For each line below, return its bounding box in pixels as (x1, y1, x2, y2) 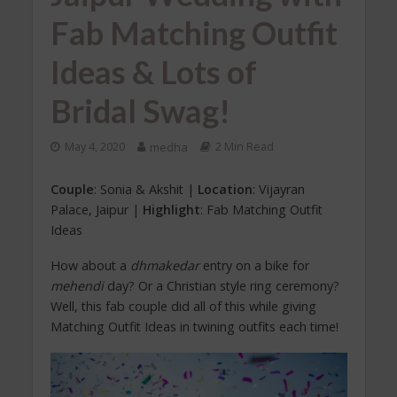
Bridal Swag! (50, 91, 230, 130)
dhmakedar (129, 257, 203, 275)
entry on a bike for (202, 257, 309, 275)
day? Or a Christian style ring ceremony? (106, 277, 339, 295)
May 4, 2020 (64, 138, 125, 154)
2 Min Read (214, 138, 274, 154)
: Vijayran (252, 180, 305, 198)
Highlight (142, 200, 200, 218)
